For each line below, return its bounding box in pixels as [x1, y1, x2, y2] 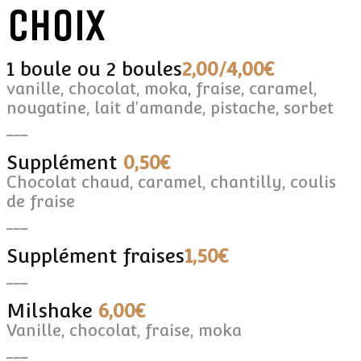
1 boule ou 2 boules [6, 56, 182, 81]
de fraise [6, 191, 75, 211]
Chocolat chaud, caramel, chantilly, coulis [6, 172, 336, 192]
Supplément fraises [6, 243, 185, 268]
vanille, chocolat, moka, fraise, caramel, [6, 78, 317, 98]
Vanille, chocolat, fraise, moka [6, 320, 242, 340]
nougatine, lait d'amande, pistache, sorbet [6, 98, 334, 118]
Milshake [6, 298, 98, 322]
